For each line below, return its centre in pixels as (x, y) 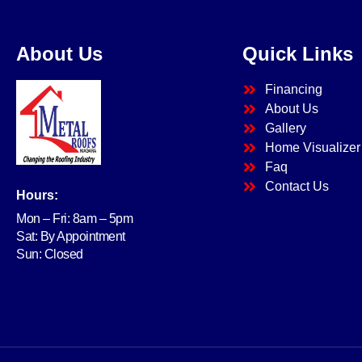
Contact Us (297, 186)
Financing (293, 89)
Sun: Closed (50, 254)
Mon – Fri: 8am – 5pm (74, 218)
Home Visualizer (312, 147)
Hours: (37, 195)
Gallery (285, 128)
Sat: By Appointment (71, 236)
